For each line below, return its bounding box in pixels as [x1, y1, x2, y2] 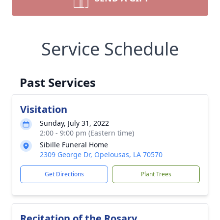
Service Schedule [41, 37, 179, 61]
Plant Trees [140, 170, 171, 178]
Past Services [20, 74, 96, 90]
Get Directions [44, 170, 84, 178]
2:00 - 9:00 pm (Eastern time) [40, 128, 134, 137]
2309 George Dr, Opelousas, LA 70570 [40, 150, 163, 159]
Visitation [20, 103, 67, 116]
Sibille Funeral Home [40, 140, 108, 149]
